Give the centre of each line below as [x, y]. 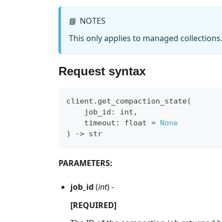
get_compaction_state [142, 101]
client [80, 101]
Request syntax [102, 71]
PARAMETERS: [85, 163]
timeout [91, 123]
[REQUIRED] [93, 205]
